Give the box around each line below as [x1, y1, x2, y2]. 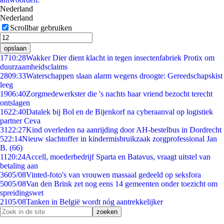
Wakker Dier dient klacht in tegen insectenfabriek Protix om [26, 53, 214, 62]
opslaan [4, 44, 26, 52]
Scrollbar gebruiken [10, 23, 72, 32]
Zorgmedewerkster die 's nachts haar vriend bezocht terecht [26, 89, 212, 98]
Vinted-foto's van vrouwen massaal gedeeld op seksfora [26, 170, 201, 179]
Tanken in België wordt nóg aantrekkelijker [26, 197, 163, 206]
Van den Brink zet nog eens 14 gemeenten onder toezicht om [26, 179, 217, 188]
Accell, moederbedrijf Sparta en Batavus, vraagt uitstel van [25, 152, 210, 161]
